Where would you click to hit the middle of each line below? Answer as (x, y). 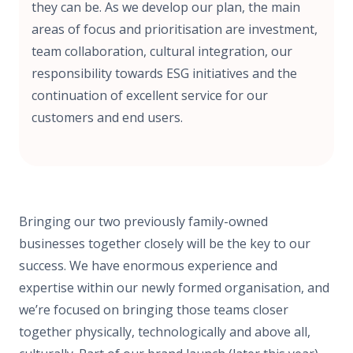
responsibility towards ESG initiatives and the (164, 73)
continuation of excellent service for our (150, 95)
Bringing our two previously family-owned (143, 221)
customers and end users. (107, 117)
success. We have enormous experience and (148, 265)
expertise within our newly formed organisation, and (174, 287)
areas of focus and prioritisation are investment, (175, 29)
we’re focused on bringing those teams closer (154, 309)
